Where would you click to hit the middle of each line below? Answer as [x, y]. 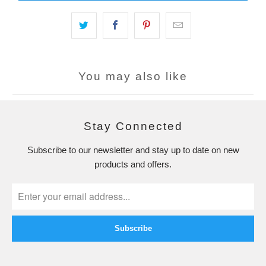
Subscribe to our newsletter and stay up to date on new [133, 150]
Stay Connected [133, 126]
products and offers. [133, 164]
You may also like [133, 77]
